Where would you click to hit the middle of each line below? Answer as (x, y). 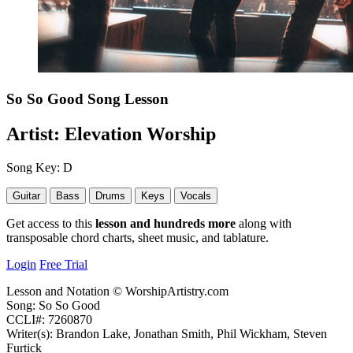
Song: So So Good (53, 305)
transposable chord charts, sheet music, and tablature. (137, 237)
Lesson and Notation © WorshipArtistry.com (117, 291)
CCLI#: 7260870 (49, 319)
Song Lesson (128, 98)
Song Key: (35, 167)
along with (264, 223)
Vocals (196, 195)
